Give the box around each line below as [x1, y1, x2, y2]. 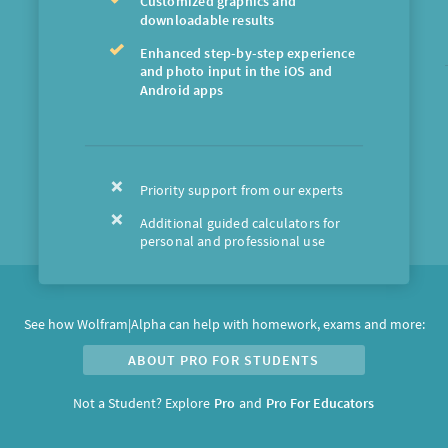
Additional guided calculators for [139, 213, 341, 232]
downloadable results [139, 10, 275, 29]
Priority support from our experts [139, 180, 344, 199]
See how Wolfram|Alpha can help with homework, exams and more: [23, 315, 425, 333]
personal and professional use [139, 231, 326, 251]
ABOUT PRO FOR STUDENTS [128, 351, 320, 369]
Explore [164, 394, 213, 412]
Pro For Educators [265, 394, 374, 413]
